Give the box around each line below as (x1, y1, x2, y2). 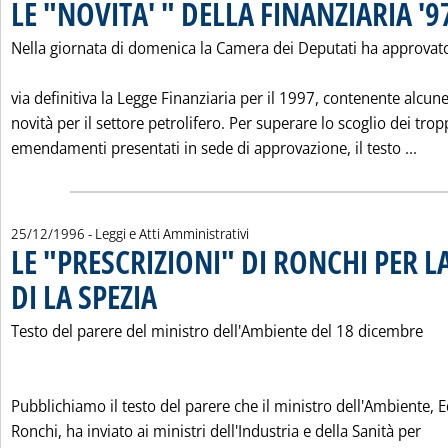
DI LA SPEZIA (11, 275, 157, 318)
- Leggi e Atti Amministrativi (88, 224, 249, 243)
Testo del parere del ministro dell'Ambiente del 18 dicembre (11, 320, 423, 342)
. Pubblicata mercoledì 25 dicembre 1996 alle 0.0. (156, 278, 395, 297)
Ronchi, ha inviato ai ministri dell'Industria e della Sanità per (11, 420, 421, 442)
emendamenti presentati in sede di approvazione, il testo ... (11, 137, 417, 159)
